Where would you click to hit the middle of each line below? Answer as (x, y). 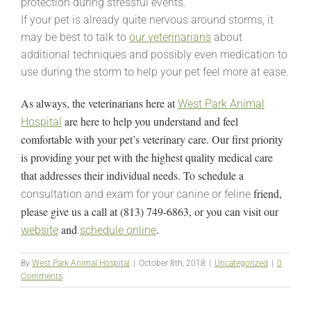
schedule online (118, 230)
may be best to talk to (75, 37)
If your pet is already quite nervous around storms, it (147, 19)
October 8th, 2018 (172, 263)
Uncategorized (241, 263)
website (40, 230)
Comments (42, 276)
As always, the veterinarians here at (99, 103)
